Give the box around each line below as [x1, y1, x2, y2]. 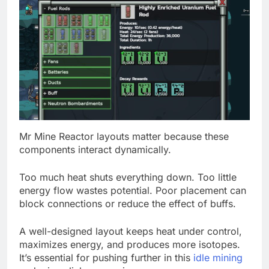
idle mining [193, 251, 243, 264]
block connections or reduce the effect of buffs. [19, 197, 236, 210]
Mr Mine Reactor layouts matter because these [19, 130, 229, 142]
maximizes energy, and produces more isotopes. [19, 238, 240, 250]
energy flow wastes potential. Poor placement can [19, 184, 246, 196]
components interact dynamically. [19, 143, 171, 156]
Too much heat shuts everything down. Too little [19, 171, 237, 183]
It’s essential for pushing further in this [19, 251, 193, 264]
